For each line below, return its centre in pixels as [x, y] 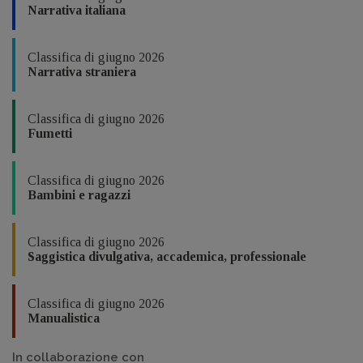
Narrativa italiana [77, 10]
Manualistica [64, 318]
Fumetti [50, 133]
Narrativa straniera [82, 71]
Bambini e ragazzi [79, 194]
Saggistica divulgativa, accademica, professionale [167, 256]
